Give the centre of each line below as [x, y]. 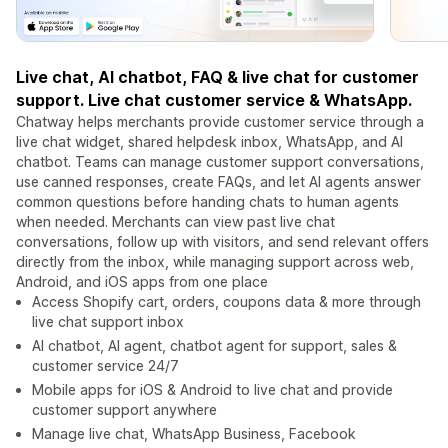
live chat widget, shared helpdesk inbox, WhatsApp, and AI [209, 142]
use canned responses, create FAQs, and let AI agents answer [218, 182]
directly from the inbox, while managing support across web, [215, 262]
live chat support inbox [108, 322]
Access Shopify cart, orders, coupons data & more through [226, 302]
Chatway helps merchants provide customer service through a [220, 122]
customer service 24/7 [105, 366]
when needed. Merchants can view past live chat [175, 222]
